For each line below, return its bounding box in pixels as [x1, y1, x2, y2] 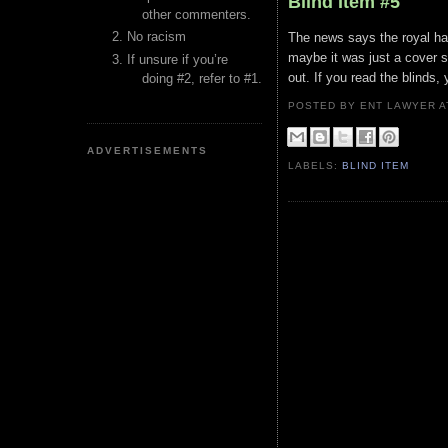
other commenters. [142, 7, 251, 22]
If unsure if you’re [127, 51, 228, 67]
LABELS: [288, 160, 343, 172]
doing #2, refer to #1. [142, 70, 262, 86]
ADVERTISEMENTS [87, 144, 209, 156]
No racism [127, 29, 186, 45]
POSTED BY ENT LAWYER [288, 100, 440, 111]
